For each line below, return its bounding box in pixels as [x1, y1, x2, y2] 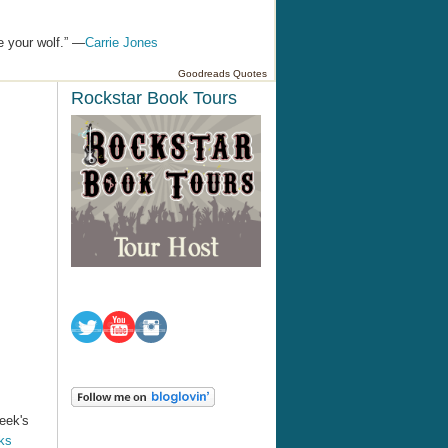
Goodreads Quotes [178, 67, 267, 79]
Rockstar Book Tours [71, 88, 237, 109]
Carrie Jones [85, 34, 158, 50]
